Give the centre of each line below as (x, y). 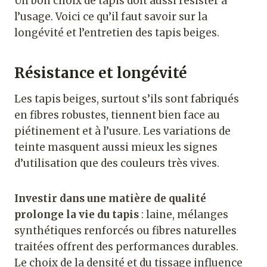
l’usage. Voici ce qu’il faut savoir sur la (111, 16)
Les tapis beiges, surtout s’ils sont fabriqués (127, 99)
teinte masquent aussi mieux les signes (116, 147)
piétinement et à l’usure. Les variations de (122, 131)
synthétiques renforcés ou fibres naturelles (125, 230)
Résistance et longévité (101, 73)
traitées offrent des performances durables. (126, 246)
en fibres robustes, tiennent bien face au (117, 115)
